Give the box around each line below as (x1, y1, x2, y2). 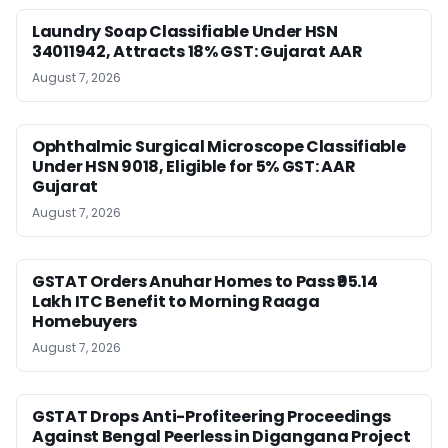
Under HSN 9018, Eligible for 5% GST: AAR (32, 154, 356, 178)
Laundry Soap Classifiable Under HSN (32, 19, 338, 43)
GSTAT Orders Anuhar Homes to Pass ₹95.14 (32, 269, 378, 293)
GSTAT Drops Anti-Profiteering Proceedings (32, 404, 392, 428)
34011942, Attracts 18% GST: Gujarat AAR (32, 39, 363, 63)
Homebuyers (32, 309, 138, 333)
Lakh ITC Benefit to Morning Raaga (32, 289, 320, 313)
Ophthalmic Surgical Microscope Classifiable (32, 134, 406, 158)
